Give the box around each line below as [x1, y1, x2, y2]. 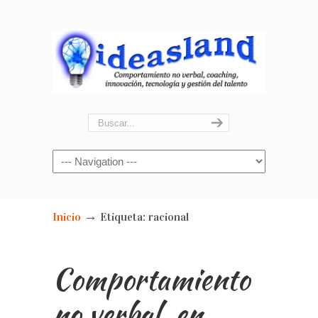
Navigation [53, 153, 133, 177]
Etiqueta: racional [100, 210, 189, 224]
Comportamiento [53, 258, 250, 300]
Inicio [53, 210, 81, 224]
